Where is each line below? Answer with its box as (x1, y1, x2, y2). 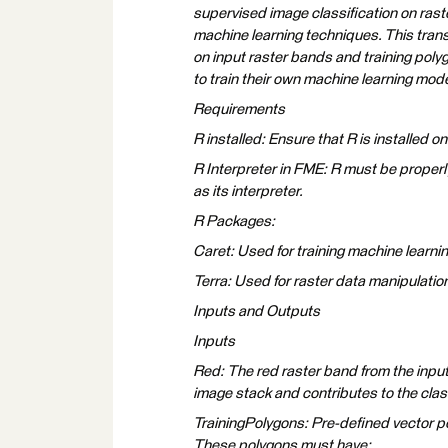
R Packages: (193, 214, 275, 229)
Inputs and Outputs (193, 304, 320, 319)
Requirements (193, 102, 285, 117)
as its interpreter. (193, 184, 303, 199)
